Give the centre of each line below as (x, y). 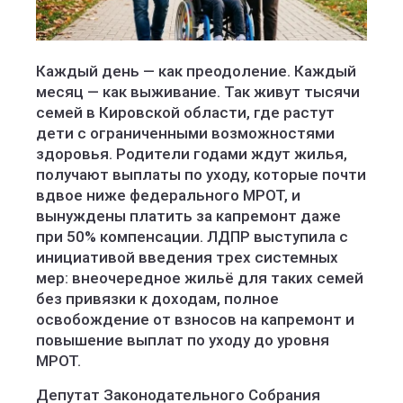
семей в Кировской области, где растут (185, 112)
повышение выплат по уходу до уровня (183, 340)
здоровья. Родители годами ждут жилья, (192, 154)
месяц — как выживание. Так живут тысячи (198, 92)
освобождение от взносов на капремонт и (195, 319)
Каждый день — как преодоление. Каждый (196, 71)
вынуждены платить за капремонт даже (188, 216)
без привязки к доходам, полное (157, 299)
